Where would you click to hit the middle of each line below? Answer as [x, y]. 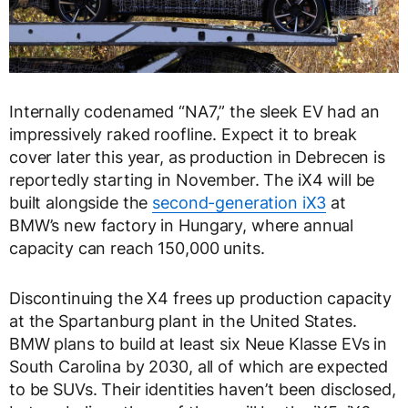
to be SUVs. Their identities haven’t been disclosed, [203, 390]
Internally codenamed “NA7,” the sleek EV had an [194, 112]
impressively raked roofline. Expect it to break [183, 135]
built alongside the [81, 203]
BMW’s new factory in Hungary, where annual [182, 226]
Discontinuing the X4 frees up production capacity [201, 299]
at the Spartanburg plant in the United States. [183, 321]
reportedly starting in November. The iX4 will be [192, 180]
